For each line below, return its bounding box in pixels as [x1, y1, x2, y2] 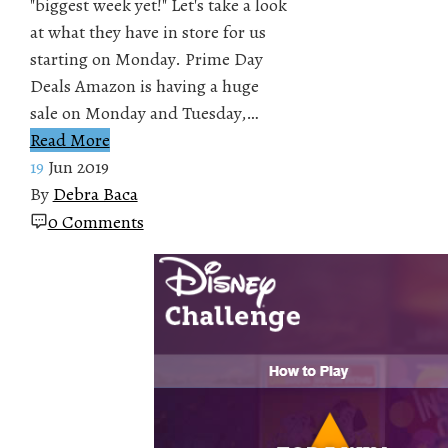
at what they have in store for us [29, 19, 266, 44]
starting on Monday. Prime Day [29, 46, 263, 71]
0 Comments [47, 209, 144, 234]
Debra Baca [52, 181, 138, 206]
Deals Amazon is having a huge [29, 73, 259, 98]
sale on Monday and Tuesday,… [29, 100, 258, 125]
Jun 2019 [47, 154, 109, 179]
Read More [29, 127, 110, 152]
